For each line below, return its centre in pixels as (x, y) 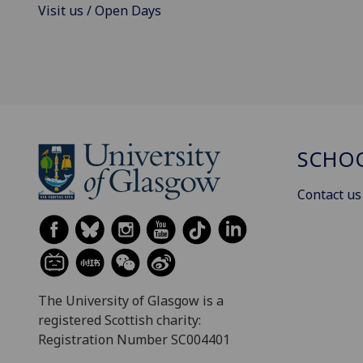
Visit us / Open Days (100, 11)
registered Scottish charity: (120, 320)
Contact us (329, 195)
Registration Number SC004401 (134, 340)
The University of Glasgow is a (131, 301)
